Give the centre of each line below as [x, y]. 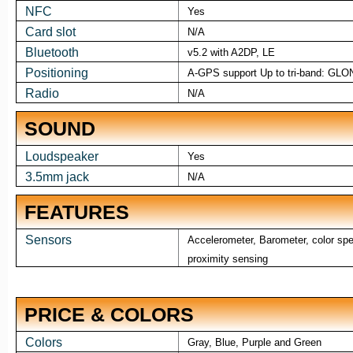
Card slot [50, 32]
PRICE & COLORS [109, 315]
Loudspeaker [61, 157]
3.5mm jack [57, 177]
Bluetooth [52, 53]
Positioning [56, 73]
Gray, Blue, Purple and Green [254, 343]
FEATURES [77, 212]
